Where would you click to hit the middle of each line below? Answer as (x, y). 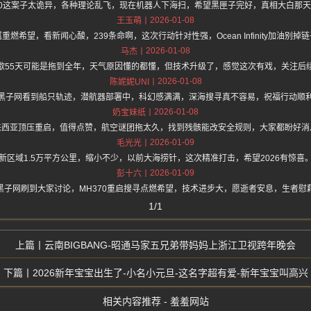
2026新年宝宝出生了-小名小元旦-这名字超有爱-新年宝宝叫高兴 (170, 273)
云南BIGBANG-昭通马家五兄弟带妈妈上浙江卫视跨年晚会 (170, 245)
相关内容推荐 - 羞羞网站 (155, 302)
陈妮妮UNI (129, 82)
